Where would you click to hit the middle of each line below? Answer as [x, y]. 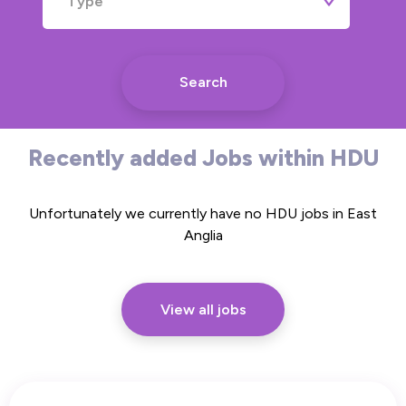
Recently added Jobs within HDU [203, 157]
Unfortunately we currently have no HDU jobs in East [203, 213]
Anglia [203, 235]
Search [203, 82]
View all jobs [203, 309]
